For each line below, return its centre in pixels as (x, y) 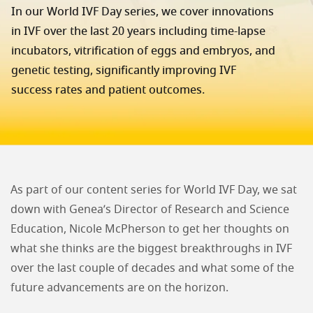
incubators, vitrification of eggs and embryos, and (143, 51)
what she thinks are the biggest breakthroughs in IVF (151, 249)
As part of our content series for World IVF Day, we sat (154, 190)
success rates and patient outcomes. (108, 90)
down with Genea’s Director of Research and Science (150, 210)
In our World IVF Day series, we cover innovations (143, 12)
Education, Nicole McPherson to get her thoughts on (150, 229)
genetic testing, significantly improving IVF (124, 70)
